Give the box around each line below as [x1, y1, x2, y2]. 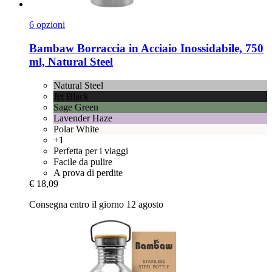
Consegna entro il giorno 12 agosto [29, 199, 163, 209]
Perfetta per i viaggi [53, 145, 128, 156]
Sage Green [53, 101, 98, 112]
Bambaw [29, 41, 74, 55]
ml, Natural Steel [29, 55, 113, 68]
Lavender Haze [53, 112, 112, 123]
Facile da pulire [53, 156, 112, 167]
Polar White [53, 123, 99, 134]
